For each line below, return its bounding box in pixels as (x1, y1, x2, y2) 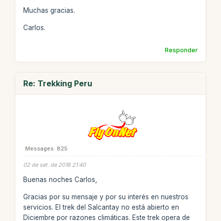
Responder (165, 46, 198, 54)
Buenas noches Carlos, (23, 176, 97, 184)
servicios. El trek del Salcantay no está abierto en (23, 203, 179, 211)
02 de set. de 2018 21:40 (23, 161, 86, 168)
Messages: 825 (25, 145, 68, 152)
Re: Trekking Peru (23, 78, 92, 88)
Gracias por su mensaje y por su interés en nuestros (23, 192, 188, 201)
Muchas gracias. (23, 6, 75, 14)
